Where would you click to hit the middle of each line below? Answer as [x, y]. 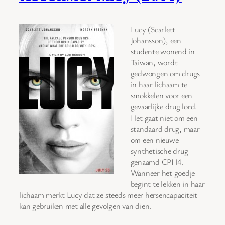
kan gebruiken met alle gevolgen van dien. [85, 206]
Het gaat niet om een [164, 117]
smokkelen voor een [161, 95]
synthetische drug [159, 150]
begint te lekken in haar [167, 184]
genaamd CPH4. [157, 161]
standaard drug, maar [165, 128]
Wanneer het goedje [163, 173]
